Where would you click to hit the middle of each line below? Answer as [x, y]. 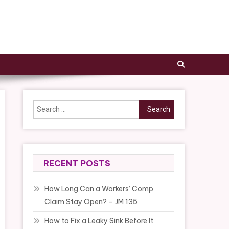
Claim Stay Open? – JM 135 [91, 202]
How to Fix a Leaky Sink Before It [99, 221]
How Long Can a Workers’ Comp [99, 189]
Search [151, 106]
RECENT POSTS [77, 163]
